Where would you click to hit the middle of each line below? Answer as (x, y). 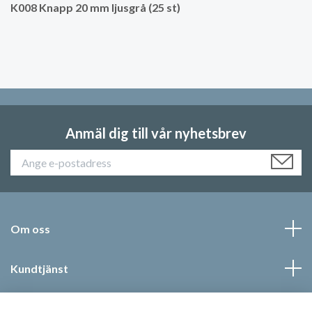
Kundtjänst (39, 268)
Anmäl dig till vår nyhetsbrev (156, 133)
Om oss (30, 228)
